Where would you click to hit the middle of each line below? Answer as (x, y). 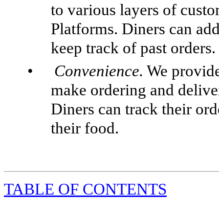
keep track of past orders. (133, 48)
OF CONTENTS (112, 189)
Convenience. (99, 71)
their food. (85, 128)
